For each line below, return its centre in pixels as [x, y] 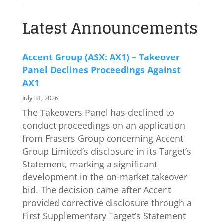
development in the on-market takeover [105, 177]
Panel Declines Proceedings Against [101, 70]
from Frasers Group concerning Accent [103, 138]
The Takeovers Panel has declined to [98, 112]
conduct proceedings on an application [104, 125]
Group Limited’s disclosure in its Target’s [107, 151]
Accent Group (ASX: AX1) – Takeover [101, 57]
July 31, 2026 [40, 98]
